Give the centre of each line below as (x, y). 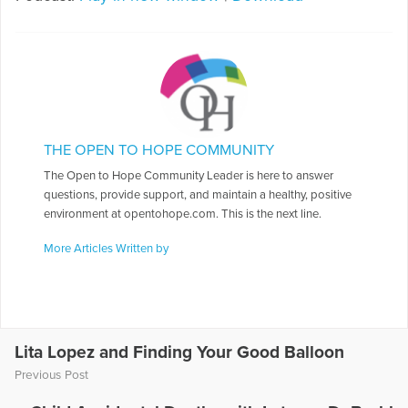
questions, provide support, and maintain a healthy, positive (198, 195)
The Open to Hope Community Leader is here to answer (189, 176)
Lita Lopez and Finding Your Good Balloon (179, 352)
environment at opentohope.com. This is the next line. (183, 214)
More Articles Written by (107, 248)
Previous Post (51, 375)
